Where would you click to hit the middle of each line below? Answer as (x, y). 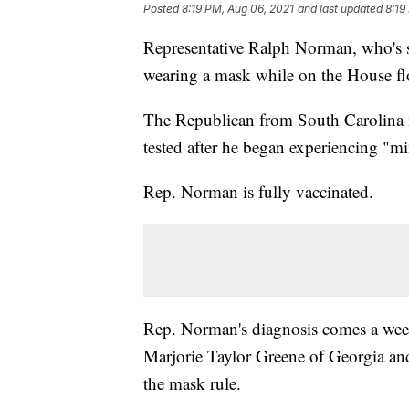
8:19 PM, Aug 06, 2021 (238, 9)
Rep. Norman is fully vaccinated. (258, 192)
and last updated (340, 9)
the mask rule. (192, 383)
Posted (163, 9)
